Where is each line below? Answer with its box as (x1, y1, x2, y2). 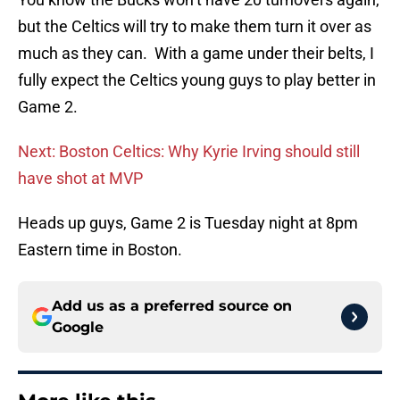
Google (52, 319, 104, 337)
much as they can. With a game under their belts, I (18, 44, 374, 63)
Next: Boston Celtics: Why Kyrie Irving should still (18, 142, 360, 162)
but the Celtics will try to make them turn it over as (18, 17, 371, 37)
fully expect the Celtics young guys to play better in (18, 71, 376, 90)
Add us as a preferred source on (52, 297, 292, 315)
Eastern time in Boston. (18, 240, 182, 260)
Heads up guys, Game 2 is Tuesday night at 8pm (18, 213, 358, 233)
